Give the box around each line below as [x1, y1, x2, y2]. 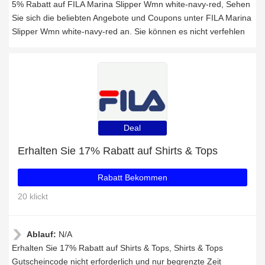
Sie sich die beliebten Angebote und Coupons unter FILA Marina [12, 13, 251, 22]
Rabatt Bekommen [98, 173, 167, 182]
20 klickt [18, 192, 48, 201]
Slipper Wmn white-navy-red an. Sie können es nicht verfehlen [12, 27, 245, 36]
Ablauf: [27, 230, 59, 239]
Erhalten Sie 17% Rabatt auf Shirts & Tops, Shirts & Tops [12, 243, 223, 253]
